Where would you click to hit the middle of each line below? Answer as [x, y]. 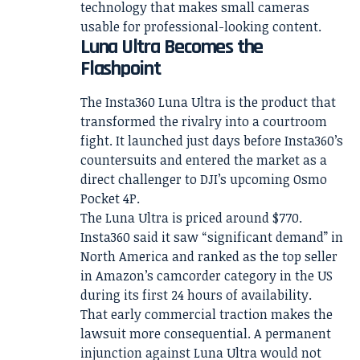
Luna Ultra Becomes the [172, 47]
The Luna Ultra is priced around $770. [191, 217]
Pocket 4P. [110, 198]
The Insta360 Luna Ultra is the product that [208, 102]
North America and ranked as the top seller [209, 256]
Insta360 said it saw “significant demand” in [212, 237]
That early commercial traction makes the [207, 314]
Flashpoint [121, 68]
